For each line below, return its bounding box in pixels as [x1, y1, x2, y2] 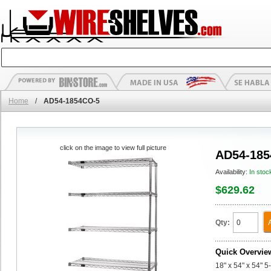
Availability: [215, 168, 249, 175]
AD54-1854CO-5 [44, 97, 100, 105]
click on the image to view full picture [59, 144, 166, 151]
